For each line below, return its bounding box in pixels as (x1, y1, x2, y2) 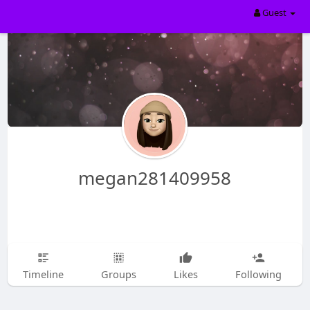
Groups (100, 267, 136, 281)
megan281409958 (78, 165, 232, 190)
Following (235, 267, 282, 281)
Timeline (22, 267, 64, 281)
